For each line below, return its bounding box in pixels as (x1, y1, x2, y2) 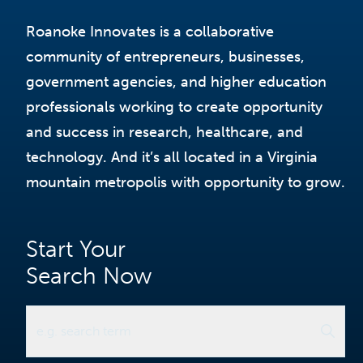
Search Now (26, 262, 152, 289)
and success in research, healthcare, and (26, 122, 303, 141)
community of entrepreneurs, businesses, (26, 47, 305, 66)
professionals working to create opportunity (26, 97, 322, 116)
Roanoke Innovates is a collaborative (26, 22, 274, 41)
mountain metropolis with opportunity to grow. (26, 173, 345, 191)
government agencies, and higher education (26, 72, 327, 91)
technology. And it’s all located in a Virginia (26, 147, 318, 166)
